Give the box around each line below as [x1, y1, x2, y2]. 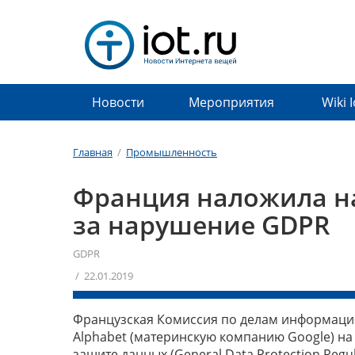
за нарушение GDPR [73, 208, 330, 242]
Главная [73, 145, 113, 160]
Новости [91, 94, 144, 111]
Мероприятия [188, 94, 274, 111]
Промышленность [126, 145, 217, 160]
